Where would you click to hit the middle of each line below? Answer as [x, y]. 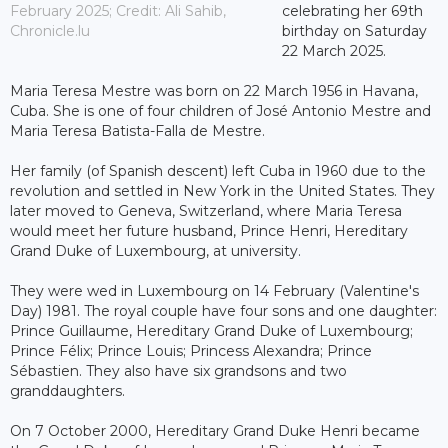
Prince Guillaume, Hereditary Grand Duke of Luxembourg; [211, 330]
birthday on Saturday [354, 30]
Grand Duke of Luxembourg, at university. [155, 250]
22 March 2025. [333, 50]
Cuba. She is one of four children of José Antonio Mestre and [220, 110]
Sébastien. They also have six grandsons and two [178, 370]
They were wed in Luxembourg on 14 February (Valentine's [214, 290]
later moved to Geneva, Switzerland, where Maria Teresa [206, 210]
